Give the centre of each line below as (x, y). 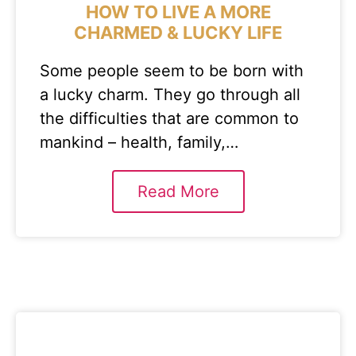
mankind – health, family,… (139, 142)
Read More (178, 192)
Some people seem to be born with (172, 71)
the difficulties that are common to (169, 118)
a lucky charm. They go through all (170, 95)
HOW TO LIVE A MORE (178, 12)
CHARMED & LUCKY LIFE (178, 33)
